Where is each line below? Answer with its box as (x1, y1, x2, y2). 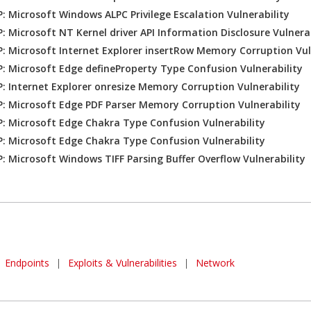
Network (195, 256, 235, 269)
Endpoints (4, 256, 49, 269)
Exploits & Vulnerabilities (67, 256, 177, 269)
